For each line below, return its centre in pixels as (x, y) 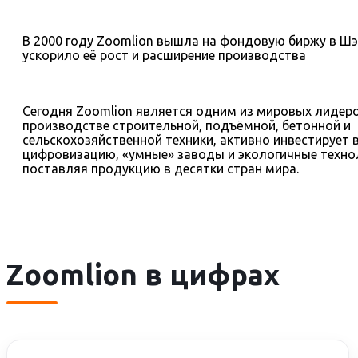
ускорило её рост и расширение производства (164, 55)
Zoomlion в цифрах (143, 274)
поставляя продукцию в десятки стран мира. (161, 169)
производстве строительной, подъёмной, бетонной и (187, 125)
